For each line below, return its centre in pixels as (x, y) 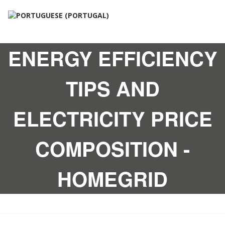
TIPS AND (113, 88)
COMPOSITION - (113, 149)
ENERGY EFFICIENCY (113, 58)
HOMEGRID (113, 179)
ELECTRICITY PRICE (113, 119)
